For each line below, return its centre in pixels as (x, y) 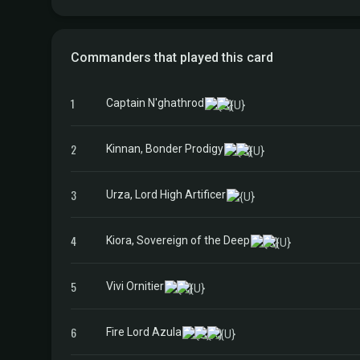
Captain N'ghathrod (155, 102)
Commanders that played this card (172, 57)
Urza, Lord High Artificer (166, 194)
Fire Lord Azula (144, 331)
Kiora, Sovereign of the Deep (178, 240)
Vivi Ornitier (135, 286)
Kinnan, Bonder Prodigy (165, 148)
